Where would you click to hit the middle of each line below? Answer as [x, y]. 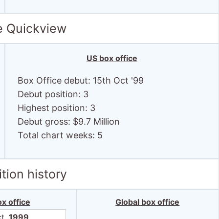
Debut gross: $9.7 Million [68, 121]
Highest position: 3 [56, 108]
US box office [112, 58]
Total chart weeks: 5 [60, 135]
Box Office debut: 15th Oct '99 [80, 80]
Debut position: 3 [53, 94]
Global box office [148, 202]
